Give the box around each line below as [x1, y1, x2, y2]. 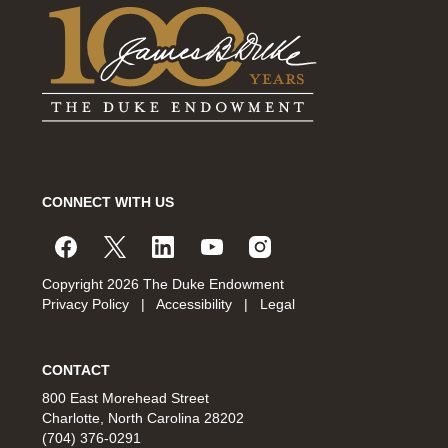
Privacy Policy [42, 296, 133, 313]
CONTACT [42, 362, 110, 379]
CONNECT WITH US [42, 194, 174, 210]
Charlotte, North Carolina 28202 [42, 410, 244, 427]
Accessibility [156, 296, 236, 313]
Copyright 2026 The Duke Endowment [42, 276, 284, 293]
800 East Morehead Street [42, 390, 209, 407]
